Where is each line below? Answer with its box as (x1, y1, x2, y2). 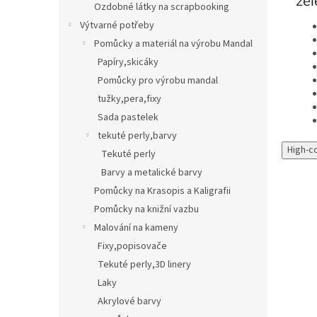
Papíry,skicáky (98, 55, 158, 69)
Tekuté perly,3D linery (98, 258, 191, 272)
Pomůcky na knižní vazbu (94, 202, 199, 217)
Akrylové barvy (98, 294, 161, 309)
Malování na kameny (94, 221, 178, 235)
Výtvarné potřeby (80, 18, 154, 33)
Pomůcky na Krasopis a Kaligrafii (94, 184, 231, 198)
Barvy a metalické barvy (101, 166, 202, 180)
